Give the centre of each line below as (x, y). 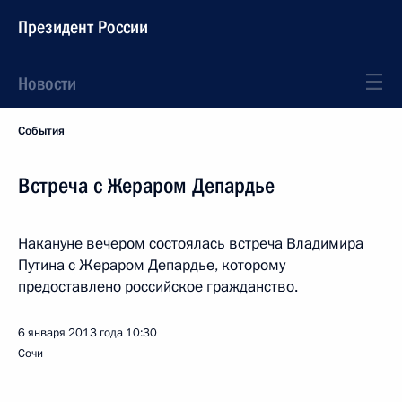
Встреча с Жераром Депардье (146, 186)
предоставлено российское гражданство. (158, 287)
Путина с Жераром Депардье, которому (152, 265)
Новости (47, 83)
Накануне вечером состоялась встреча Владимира (191, 244)
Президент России (83, 27)
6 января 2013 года (70, 333)
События (41, 131)
